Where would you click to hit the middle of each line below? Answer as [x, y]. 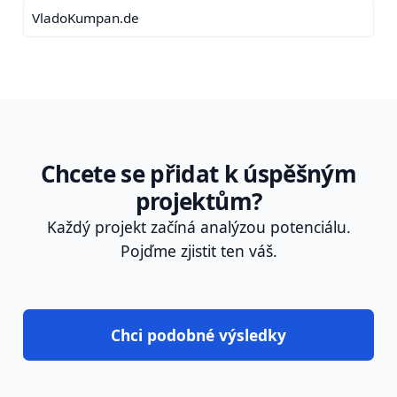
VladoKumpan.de [85, 18]
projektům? [198, 202]
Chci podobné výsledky [198, 335]
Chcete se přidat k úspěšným [198, 174]
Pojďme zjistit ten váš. [198, 251]
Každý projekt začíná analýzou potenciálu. [198, 227]
